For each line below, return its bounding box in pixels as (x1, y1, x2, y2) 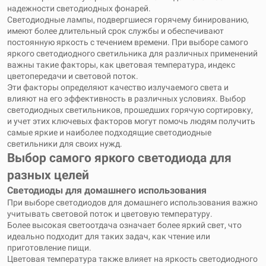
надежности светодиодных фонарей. (7, 4, 151, 13)
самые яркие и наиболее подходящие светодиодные (7, 128, 211, 137)
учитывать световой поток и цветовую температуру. (7, 209, 213, 218)
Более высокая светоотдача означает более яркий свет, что (7, 220, 242, 230)
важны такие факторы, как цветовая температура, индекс (7, 60, 235, 69)
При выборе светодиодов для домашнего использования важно (7, 198, 258, 207)
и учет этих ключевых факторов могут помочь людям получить (7, 116, 255, 126)
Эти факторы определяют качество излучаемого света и (7, 83, 229, 92)
